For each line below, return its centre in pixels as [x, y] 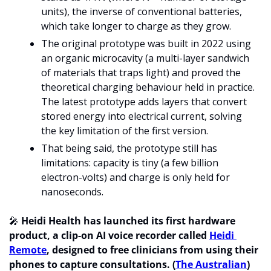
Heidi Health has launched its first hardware [128, 220]
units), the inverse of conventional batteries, [142, 11]
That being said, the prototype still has [129, 148]
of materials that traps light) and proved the [141, 72]
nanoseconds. [73, 191]
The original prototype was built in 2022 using [146, 43]
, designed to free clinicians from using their [152, 250]
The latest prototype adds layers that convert [144, 101]
